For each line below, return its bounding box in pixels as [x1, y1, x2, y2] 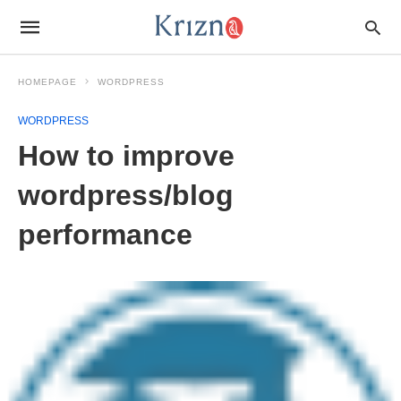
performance [18, 218, 192, 251]
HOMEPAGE [18, 77, 77, 87]
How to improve [18, 140, 235, 172]
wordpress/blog [18, 179, 234, 211]
